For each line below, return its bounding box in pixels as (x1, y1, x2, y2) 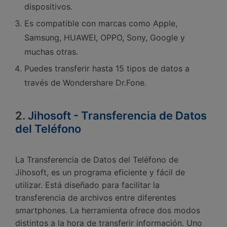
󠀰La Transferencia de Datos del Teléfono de (15, 155, 178, 165)
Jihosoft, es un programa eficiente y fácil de (15, 167, 185, 178)
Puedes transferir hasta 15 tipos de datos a (24, 63, 190, 73)
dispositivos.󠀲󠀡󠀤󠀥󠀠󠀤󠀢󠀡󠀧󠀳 (24, 1, 72, 12)
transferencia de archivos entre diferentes (15, 193, 176, 203)
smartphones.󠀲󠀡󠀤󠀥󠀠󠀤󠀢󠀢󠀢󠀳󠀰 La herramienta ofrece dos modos (15, 205, 200, 216)
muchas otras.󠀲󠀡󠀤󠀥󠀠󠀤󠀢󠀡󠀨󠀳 (24, 46, 78, 57)
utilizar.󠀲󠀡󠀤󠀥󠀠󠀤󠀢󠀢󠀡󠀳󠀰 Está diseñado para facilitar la (15, 180, 160, 191)
